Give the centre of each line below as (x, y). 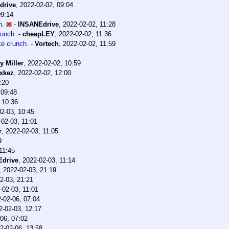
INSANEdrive (38, 24)
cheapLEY (39, 34)
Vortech (47, 43)
